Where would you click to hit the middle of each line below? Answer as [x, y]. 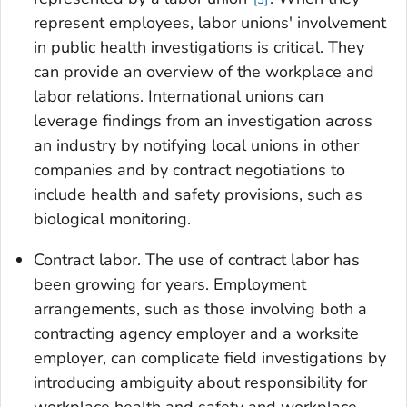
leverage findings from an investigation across [203, 120]
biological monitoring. [112, 218]
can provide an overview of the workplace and [204, 71]
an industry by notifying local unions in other [196, 145]
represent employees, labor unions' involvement [210, 22]
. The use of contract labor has [248, 259]
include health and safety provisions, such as [198, 194]
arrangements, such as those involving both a [200, 308]
